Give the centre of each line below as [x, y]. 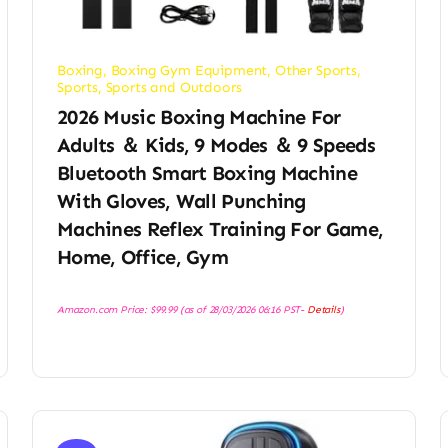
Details [323, 309]
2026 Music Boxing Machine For [198, 116]
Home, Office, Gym [142, 256]
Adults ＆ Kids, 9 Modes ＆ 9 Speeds [215, 144]
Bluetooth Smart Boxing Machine [206, 172]
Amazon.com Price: [103, 309]
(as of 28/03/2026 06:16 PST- [241, 309]
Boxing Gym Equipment [189, 70]
